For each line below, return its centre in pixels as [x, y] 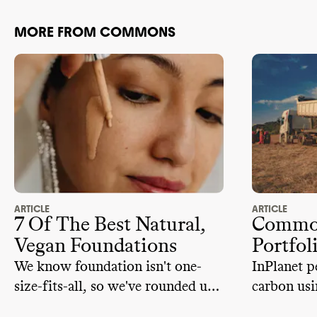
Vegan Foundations [96, 247]
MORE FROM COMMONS [95, 31]
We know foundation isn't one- [108, 267]
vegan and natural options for [104, 307]
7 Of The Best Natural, [110, 225]
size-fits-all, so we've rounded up [115, 287]
